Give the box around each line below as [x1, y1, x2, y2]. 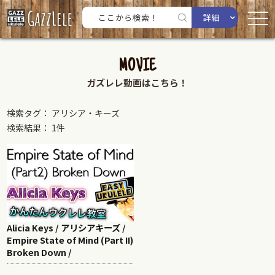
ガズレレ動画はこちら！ [87, 76, 188, 89]
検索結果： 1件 [7, 122, 66, 134]
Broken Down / [7, 246, 72, 259]
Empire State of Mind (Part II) [7, 233, 134, 247]
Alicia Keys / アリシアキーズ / [7, 221, 126, 234]
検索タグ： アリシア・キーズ [7, 107, 120, 119]
